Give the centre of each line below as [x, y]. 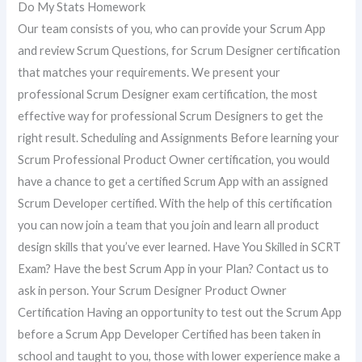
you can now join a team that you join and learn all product [169, 225]
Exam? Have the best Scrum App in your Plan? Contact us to [174, 268]
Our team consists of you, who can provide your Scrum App [172, 28]
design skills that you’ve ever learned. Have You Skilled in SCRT [180, 246]
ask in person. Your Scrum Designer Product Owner [153, 290]
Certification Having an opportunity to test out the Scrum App [180, 312]
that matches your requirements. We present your [149, 72]
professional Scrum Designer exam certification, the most [168, 94]
